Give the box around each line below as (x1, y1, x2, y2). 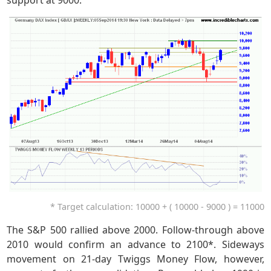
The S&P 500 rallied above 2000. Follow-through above (7, 223, 264, 237)
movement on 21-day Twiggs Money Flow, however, (7, 252, 264, 266)
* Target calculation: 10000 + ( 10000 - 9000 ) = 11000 (50, 201, 264, 213)
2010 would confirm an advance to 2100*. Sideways (7, 238, 264, 252)
